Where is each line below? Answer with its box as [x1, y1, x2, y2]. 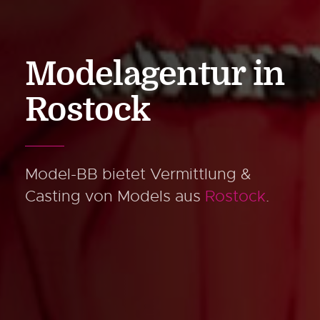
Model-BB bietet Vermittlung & [25, 164, 251, 184]
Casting [25, 186, 85, 206]
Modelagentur [25, 56, 246, 94]
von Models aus [85, 186, 205, 206]
